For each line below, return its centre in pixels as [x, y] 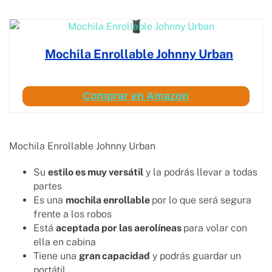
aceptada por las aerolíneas [120, 228]
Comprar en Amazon [136, 96]
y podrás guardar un [195, 256]
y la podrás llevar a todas [200, 172]
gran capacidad [114, 256]
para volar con [215, 228]
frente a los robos [74, 214]
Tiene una [56, 256]
